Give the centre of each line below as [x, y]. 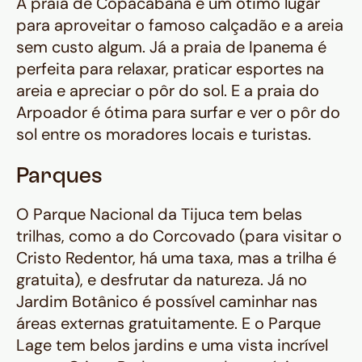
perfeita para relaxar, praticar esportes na [170, 69]
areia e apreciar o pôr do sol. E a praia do [168, 91]
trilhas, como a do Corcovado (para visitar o [179, 236]
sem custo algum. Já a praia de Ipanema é [171, 47]
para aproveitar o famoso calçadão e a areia [180, 25]
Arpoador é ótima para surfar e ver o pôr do [178, 113]
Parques [59, 178]
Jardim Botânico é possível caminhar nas [167, 302]
